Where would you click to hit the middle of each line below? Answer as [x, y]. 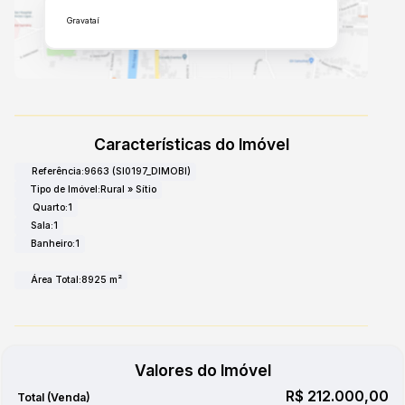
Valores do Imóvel [202, 370]
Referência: [58, 171]
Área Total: [56, 279]
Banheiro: [53, 243]
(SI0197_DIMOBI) [151, 171]
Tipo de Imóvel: [65, 189]
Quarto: [50, 207]
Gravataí [83, 20]
